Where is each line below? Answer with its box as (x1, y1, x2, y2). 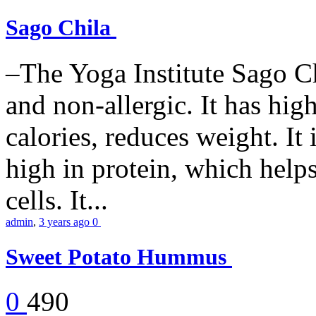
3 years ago (39, 215, 92, 228)
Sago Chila (6, 15, 116, 41)
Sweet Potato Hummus (6, 243, 232, 269)
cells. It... (6, 184, 108, 215)
